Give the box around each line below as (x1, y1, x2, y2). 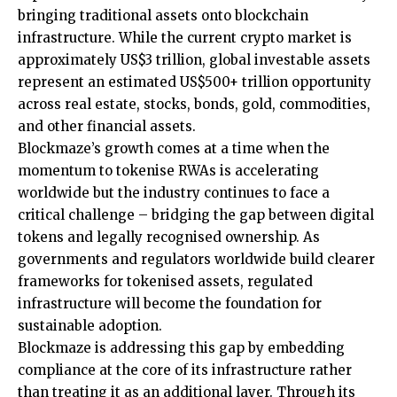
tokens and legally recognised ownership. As (18, 229, 320, 246)
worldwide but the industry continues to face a (18, 184, 330, 202)
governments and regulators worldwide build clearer (18, 251, 375, 269)
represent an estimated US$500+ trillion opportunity (18, 74, 371, 91)
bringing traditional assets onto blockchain (18, 7, 308, 25)
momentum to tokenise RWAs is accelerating (18, 162, 319, 180)
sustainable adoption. (18, 317, 162, 335)
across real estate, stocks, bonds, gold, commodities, (18, 96, 370, 113)
